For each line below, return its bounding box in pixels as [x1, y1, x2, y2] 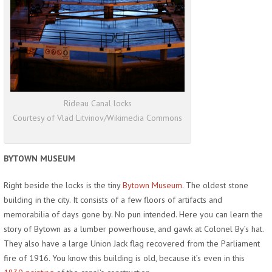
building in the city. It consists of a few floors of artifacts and [4, 194, 222, 205]
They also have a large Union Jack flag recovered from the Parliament [4, 237, 260, 249]
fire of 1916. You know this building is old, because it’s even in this [4, 252, 245, 263]
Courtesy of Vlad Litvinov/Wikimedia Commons [13, 112, 182, 123]
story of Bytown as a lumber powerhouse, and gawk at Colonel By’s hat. [4, 223, 263, 234]
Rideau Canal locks [63, 97, 132, 109]
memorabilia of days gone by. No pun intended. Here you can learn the [4, 208, 263, 220]
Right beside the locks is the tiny [4, 179, 123, 191]
